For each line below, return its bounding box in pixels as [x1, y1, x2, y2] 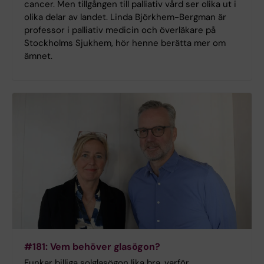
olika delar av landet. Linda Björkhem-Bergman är [24, 11, 226, 23]
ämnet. [24, 49, 52, 62]
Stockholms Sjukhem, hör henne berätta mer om [24, 37, 226, 49]
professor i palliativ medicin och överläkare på [24, 24, 216, 36]
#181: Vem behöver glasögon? [24, 240, 160, 253]
